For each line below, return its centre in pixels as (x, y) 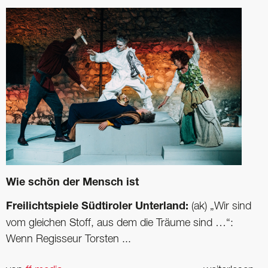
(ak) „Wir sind (220, 207)
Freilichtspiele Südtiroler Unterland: (97, 207)
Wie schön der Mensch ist (72, 183)
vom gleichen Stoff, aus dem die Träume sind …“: (120, 223)
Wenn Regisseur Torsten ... (68, 240)
